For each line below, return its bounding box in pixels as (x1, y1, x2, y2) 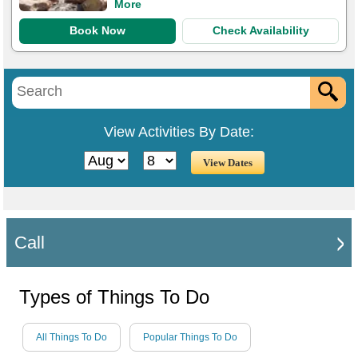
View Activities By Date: (104, 123, 254, 140)
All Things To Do (36, 332, 107, 344)
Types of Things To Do (19, 286, 209, 308)
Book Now (70, 24, 125, 38)
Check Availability (212, 24, 309, 38)
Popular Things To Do (143, 332, 237, 344)
